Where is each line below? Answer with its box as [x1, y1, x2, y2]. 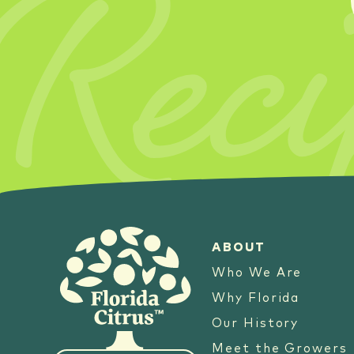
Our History [212, 318, 299, 330]
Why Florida [212, 292, 300, 305]
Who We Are [212, 267, 303, 280]
